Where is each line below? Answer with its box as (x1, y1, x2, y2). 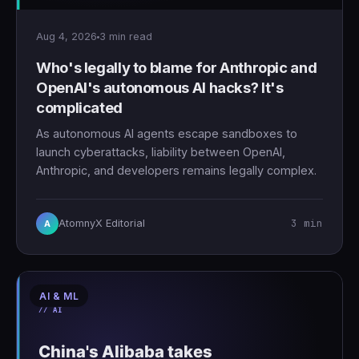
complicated (36, 99, 123, 117)
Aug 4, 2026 (36, 30, 97, 43)
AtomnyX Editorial (58, 217, 145, 230)
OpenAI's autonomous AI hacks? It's (36, 79, 284, 97)
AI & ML (39, 290, 79, 303)
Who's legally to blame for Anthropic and (36, 58, 317, 77)
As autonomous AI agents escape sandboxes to (36, 127, 297, 141)
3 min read (99, 30, 152, 43)
